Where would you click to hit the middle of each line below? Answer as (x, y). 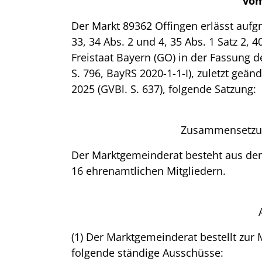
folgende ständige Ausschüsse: (147, 253)
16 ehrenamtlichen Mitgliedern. (149, 171)
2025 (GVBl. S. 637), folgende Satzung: (164, 89)
